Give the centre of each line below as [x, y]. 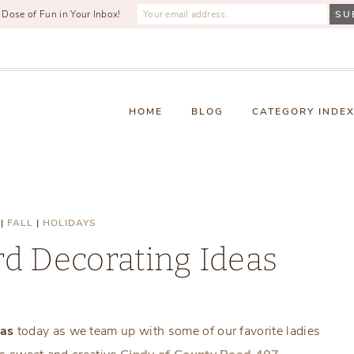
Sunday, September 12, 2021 [82, 303]
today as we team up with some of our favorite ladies [167, 331]
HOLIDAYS [70, 223]
